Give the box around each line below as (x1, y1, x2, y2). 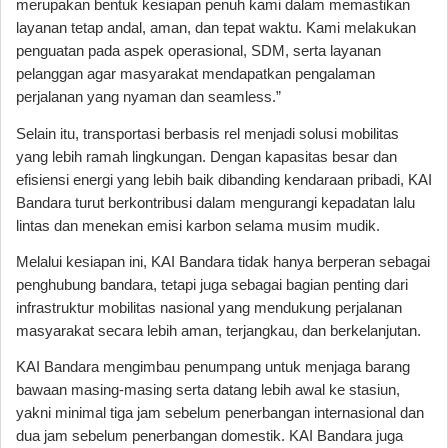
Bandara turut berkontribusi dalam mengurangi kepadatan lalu (16, 194, 415, 211)
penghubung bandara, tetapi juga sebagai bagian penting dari (16, 276, 408, 293)
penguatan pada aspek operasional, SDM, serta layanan (16, 43, 381, 60)
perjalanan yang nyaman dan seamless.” (16, 89, 281, 106)
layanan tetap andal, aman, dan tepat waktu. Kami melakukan (16, 20, 416, 37)
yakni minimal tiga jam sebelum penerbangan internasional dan (16, 405, 424, 422)
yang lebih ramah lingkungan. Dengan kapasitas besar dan (16, 148, 397, 165)
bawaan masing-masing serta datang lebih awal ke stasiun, (16, 382, 400, 399)
